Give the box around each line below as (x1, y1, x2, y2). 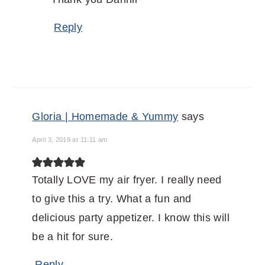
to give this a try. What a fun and (32, 193, 192, 205)
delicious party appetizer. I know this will (32, 212, 230, 224)
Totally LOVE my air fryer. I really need (32, 174, 222, 186)
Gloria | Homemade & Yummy (32, 111, 179, 123)
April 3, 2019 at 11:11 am (32, 136, 108, 144)
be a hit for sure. (32, 231, 113, 243)
